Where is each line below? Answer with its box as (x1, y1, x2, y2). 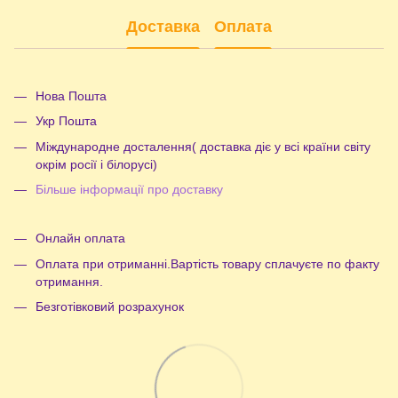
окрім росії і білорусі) (36, 156, 157, 171)
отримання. (36, 274, 103, 289)
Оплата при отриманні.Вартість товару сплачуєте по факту (36, 256, 379, 271)
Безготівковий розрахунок (36, 299, 184, 314)
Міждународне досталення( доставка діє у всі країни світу (36, 139, 370, 154)
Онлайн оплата (36, 231, 125, 246)
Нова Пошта (36, 88, 107, 103)
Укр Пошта (36, 114, 97, 129)
